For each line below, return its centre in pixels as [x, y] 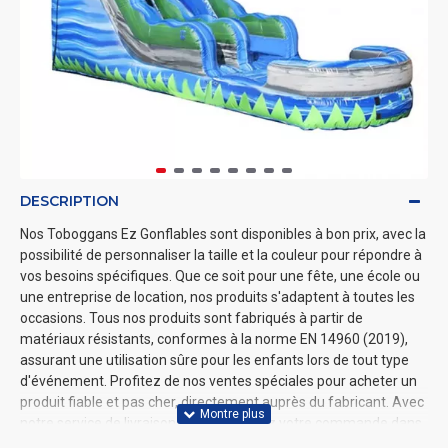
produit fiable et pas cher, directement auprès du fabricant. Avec [222, 402]
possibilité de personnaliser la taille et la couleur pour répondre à [221, 255]
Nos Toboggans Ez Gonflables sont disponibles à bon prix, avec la [223, 234]
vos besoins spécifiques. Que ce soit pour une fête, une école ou [220, 276]
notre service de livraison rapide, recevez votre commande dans [221, 423]
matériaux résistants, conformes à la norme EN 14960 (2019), [214, 339]
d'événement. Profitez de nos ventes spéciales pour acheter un [218, 381]
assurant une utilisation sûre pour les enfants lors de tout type [214, 360]
